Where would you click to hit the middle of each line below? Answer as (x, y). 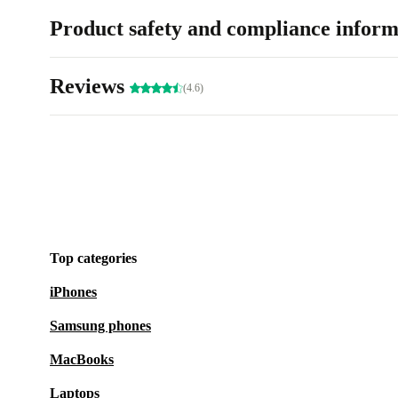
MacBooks (82, 359)
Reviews (90, 86)
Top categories (93, 258)
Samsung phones (100, 326)
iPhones (73, 292)
